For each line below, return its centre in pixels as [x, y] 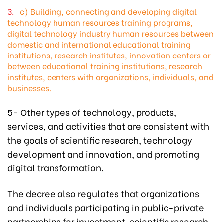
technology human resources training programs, [100, 22]
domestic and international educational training [99, 44]
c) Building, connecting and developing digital [108, 11]
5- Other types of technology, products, [92, 112]
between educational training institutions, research [105, 66]
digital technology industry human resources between [111, 33]
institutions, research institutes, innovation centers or [109, 55]
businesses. [29, 88]
